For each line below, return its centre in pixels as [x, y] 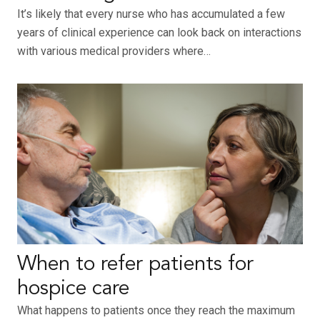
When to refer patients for [135, 265]
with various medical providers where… [114, 51]
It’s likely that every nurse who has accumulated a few [151, 14]
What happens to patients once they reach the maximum [156, 311]
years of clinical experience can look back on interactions [159, 33]
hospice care [73, 289]
